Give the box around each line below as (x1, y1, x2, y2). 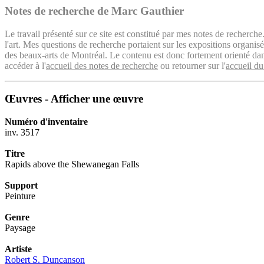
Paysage (5, 223, 35, 233)
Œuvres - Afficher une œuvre (5, 93, 143, 105)
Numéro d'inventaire (5, 117, 88, 127)
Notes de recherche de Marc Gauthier (5, 5, 184, 17)
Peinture (5, 191, 35, 202)
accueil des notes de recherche (46, 60, 158, 71)
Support (5, 180, 38, 191)
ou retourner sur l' (158, 60, 226, 71)
